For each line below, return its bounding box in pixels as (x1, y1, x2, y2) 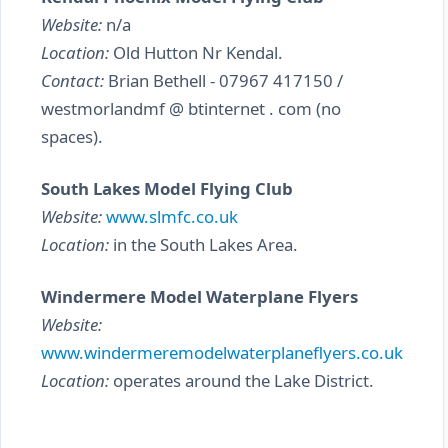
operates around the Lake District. (109, 369, 374, 392)
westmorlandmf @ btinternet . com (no (41, 97, 341, 120)
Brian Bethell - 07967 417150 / (104, 69, 343, 92)
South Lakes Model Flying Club (41, 177, 293, 200)
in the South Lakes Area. (109, 233, 298, 256)
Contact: (41, 69, 104, 92)
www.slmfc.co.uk (106, 205, 238, 228)
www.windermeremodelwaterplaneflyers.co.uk (41, 341, 403, 364)
